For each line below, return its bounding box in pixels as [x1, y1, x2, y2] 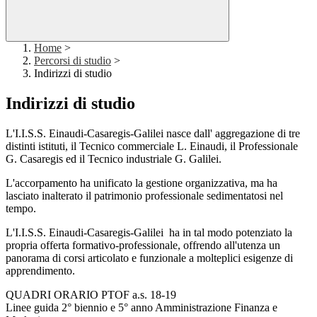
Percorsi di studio [34, 54, 111, 67]
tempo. [6, 202, 36, 215]
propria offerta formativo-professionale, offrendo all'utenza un [6, 239, 280, 252]
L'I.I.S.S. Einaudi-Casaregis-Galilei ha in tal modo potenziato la [6, 226, 292, 239]
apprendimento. [6, 265, 75, 277]
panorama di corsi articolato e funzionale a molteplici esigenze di [6, 252, 293, 265]
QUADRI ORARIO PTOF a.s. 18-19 [6, 289, 176, 301]
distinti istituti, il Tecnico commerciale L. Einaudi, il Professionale [6, 140, 298, 153]
